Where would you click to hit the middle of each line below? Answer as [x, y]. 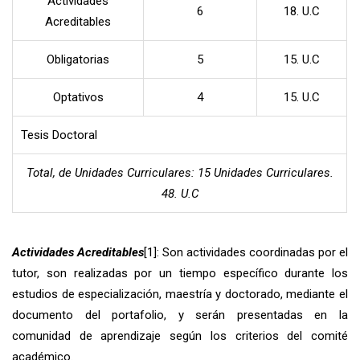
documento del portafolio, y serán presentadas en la [180, 315]
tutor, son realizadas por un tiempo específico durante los [180, 273]
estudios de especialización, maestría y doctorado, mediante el [180, 294]
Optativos [78, 97]
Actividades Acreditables [78, 252]
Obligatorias [78, 59]
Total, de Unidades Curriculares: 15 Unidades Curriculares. [180, 172]
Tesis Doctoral [59, 135]
